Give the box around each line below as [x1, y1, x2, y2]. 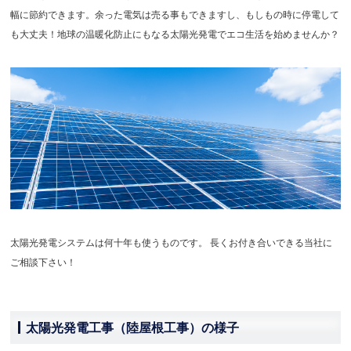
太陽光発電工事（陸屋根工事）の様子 [26, 319, 240, 335]
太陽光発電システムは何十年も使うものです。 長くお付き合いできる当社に [10, 236, 333, 248]
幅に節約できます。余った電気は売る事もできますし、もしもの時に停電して [10, 9, 340, 21]
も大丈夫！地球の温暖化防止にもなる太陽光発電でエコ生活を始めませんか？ [10, 28, 340, 41]
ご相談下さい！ [10, 255, 77, 268]
